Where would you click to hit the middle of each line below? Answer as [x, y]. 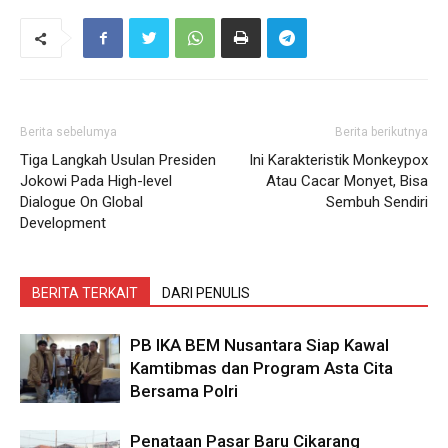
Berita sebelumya [68, 132]
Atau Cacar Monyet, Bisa [347, 181]
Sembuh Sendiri [377, 202]
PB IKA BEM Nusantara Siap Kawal [259, 345]
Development [63, 223]
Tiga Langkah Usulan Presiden [118, 160]
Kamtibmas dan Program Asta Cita [261, 368]
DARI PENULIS [206, 293]
